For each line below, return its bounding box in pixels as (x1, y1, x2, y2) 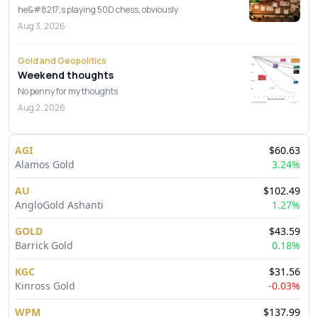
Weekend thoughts (18, 68, 114, 82)
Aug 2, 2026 (18, 102, 65, 114)
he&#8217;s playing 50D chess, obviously (18, 4, 178, 16)
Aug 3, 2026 (18, 20, 65, 32)
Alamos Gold (15, 158, 75, 171)
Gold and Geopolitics (18, 55, 106, 67)
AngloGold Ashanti (15, 198, 104, 212)
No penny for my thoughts (18, 85, 118, 97)
